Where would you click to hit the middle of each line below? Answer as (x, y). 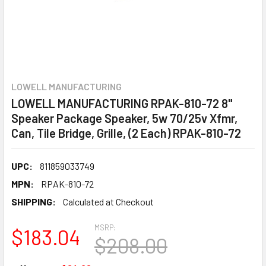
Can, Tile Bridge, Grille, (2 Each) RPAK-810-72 (126, 133)
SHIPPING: (34, 202)
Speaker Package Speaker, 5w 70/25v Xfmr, (124, 118)
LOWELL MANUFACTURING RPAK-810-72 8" (122, 103)
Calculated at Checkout (108, 202)
